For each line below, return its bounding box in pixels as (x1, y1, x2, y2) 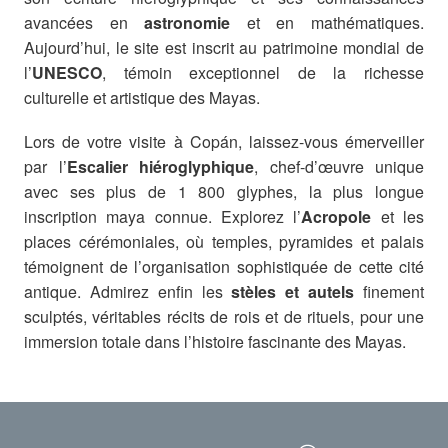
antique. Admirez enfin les (24, 280, 232, 304)
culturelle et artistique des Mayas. (24, 86, 260, 110)
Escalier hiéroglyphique (66, 155, 254, 179)
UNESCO (32, 61, 102, 85)
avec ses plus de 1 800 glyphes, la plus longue (24, 180, 424, 204)
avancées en (24, 11, 145, 35)
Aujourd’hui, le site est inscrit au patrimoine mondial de (24, 36, 424, 60)
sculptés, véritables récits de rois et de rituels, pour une (24, 305, 424, 329)
